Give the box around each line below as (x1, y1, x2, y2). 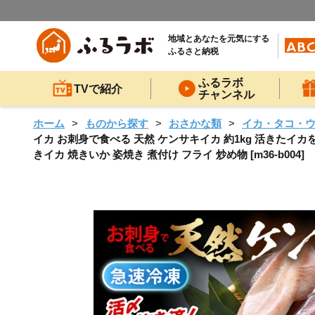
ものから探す (85, 117, 148, 129)
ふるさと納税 (168, 46, 219, 57)
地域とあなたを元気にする (168, 34, 269, 44)
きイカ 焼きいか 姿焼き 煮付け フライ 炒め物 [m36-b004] (33, 148, 304, 160)
